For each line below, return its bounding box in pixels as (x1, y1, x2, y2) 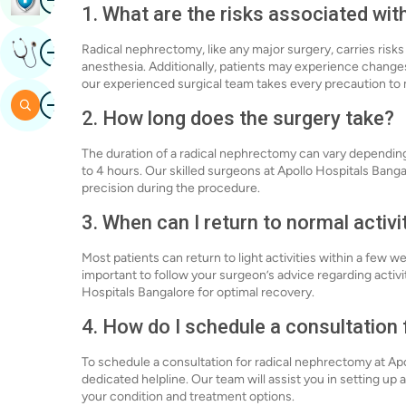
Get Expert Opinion (40, 43, 166, 61)
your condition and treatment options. (82, 389, 295, 404)
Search (40, 96, 88, 113)
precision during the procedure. (82, 180, 260, 196)
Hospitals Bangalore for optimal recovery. (82, 285, 314, 300)
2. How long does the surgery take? (82, 107, 394, 130)
